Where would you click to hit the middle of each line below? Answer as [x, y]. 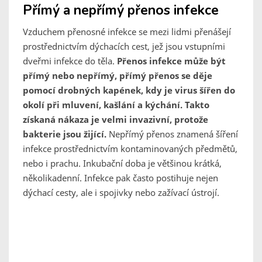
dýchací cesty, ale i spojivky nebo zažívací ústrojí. [121, 193]
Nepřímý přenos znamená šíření [172, 134]
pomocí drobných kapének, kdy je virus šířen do [129, 90]
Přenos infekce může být [171, 61]
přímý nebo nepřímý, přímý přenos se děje [118, 76]
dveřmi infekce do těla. [70, 61]
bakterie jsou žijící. [65, 134]
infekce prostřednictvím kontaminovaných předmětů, [130, 149]
